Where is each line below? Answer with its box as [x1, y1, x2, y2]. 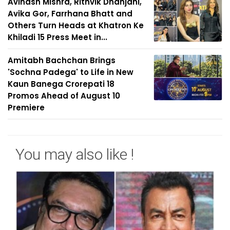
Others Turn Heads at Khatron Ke [8, 20, 144, 31]
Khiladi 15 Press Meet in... [8, 32, 107, 43]
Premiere [8, 102, 45, 113]
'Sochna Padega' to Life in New [8, 67, 133, 78]
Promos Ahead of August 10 [8, 90, 120, 101]
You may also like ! [15, 145, 134, 163]
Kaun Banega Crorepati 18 [8, 79, 114, 89]
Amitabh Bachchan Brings [8, 55, 116, 66]
